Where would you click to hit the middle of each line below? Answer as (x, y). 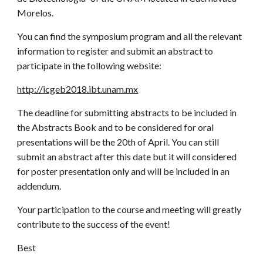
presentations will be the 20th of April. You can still (118, 142)
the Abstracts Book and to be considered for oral (116, 127)
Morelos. (36, 13)
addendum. (39, 186)
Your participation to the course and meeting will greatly (129, 209)
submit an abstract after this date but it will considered (127, 156)
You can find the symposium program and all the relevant (130, 36)
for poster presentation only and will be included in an (124, 171)
